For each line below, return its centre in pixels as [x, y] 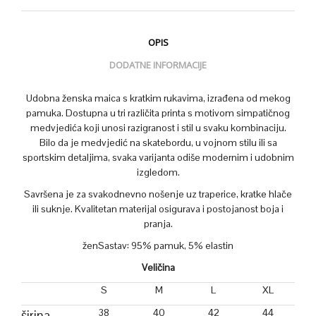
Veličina [158, 267]
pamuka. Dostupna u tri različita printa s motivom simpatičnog [158, 113]
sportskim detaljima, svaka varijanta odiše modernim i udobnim [158, 157]
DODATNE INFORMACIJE [158, 65]
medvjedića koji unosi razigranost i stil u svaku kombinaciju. [158, 127]
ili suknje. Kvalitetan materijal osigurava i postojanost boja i [158, 208]
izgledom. [158, 172]
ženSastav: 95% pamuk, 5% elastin [158, 245]
